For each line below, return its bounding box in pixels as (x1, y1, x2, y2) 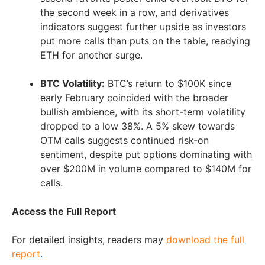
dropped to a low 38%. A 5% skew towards (40, 120, 235, 132)
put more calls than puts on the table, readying (40, 35, 250, 47)
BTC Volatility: (40, 77, 105, 90)
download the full (166, 234, 244, 246)
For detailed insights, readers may (12, 234, 166, 246)
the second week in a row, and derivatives (40, 7, 229, 19)
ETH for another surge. (40, 49, 143, 62)
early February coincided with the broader (40, 92, 228, 104)
